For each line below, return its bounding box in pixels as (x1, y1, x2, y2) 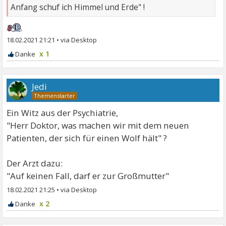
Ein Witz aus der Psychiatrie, (7, 107, 119, 119)
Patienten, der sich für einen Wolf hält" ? (7, 132, 167, 144)
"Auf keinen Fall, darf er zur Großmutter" (7, 170, 169, 182)
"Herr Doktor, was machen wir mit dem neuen (7, 120, 190, 132)
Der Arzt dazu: (7, 157, 63, 169)
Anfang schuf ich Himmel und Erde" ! (11, 2, 145, 13)
